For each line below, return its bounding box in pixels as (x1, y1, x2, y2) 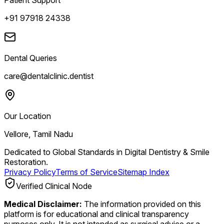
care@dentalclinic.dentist (4, 70, 93, 81)
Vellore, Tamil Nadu (4, 128, 73, 139)
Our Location (4, 110, 51, 121)
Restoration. (4, 156, 48, 167)
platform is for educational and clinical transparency (4, 208, 189, 219)
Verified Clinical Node (16, 180, 92, 191)
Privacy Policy (4, 166, 55, 177)
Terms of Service (55, 166, 117, 177)
